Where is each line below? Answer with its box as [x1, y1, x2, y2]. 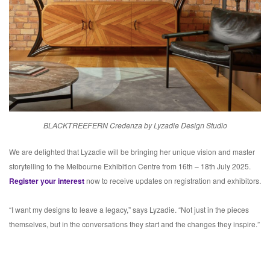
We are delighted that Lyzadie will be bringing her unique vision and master [9, 146, 255, 157]
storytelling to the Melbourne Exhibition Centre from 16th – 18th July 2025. [9, 161, 251, 172]
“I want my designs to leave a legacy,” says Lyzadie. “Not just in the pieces [9, 204, 249, 215]
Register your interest [9, 175, 84, 187]
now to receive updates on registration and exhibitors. [84, 175, 261, 186]
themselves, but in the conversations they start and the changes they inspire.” [9, 219, 260, 230]
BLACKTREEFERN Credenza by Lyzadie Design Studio [43, 120, 227, 131]
